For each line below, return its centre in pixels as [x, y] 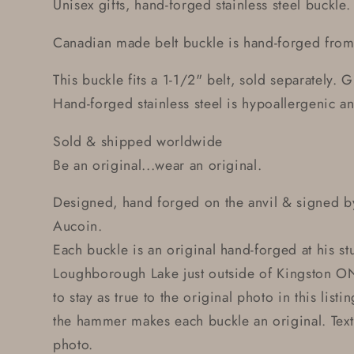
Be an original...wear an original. [158, 165]
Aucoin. [78, 226]
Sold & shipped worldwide [138, 141]
